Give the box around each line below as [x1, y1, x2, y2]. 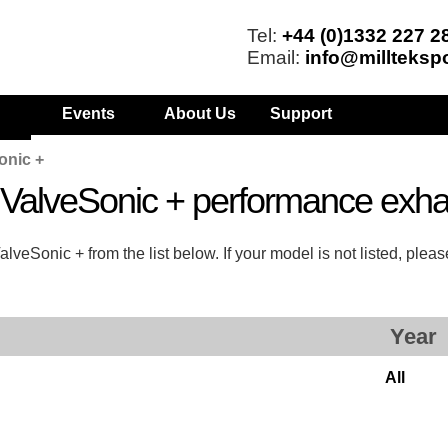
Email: [246, 47, 305, 68]
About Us [164, 105, 237, 122]
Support [270, 105, 333, 122]
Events [62, 105, 116, 122]
